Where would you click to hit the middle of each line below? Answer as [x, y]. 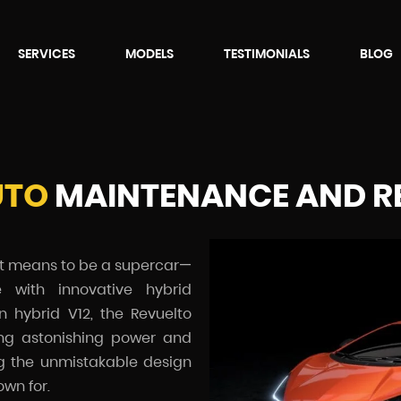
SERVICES [47, 54]
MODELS [150, 54]
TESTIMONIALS [267, 54]
